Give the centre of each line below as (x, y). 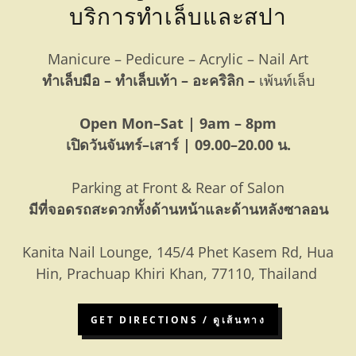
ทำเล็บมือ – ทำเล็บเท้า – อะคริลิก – (150, 81)
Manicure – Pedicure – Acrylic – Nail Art (178, 59)
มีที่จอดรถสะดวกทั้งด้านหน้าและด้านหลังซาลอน (178, 209)
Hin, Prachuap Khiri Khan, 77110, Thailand (178, 274)
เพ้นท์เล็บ (286, 81)
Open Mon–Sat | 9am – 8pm (178, 124)
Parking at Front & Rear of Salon (178, 188)
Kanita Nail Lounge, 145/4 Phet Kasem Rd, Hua (178, 252)
